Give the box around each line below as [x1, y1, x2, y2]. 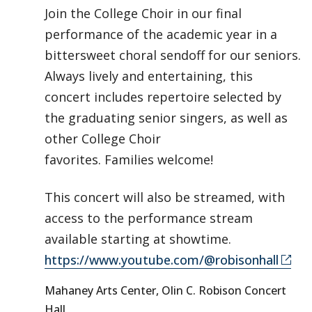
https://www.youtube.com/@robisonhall [45, 251, 279, 269]
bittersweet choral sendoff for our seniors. [45, 47, 301, 64]
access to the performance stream [45, 210, 253, 227]
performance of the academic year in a [45, 26, 277, 43]
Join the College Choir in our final [45, 5, 242, 22]
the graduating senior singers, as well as [45, 109, 288, 127]
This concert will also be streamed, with [45, 189, 285, 206]
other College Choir [45, 130, 161, 148]
